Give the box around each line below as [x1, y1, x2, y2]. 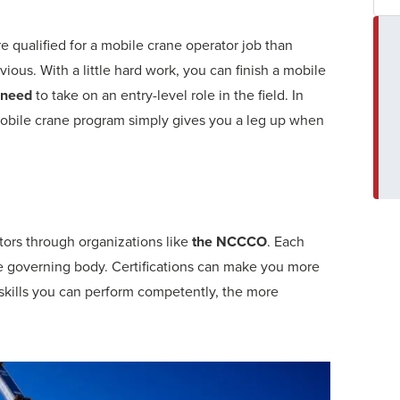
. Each [267, 231, 304, 253]
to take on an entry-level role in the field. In [32, 85, 304, 106]
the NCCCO [192, 231, 267, 253]
